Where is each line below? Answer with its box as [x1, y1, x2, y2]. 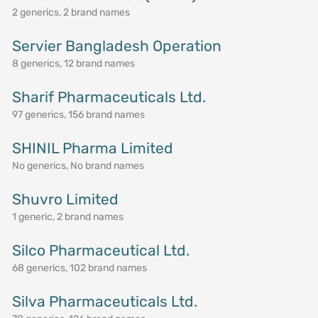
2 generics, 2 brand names [11, 6, 130, 18]
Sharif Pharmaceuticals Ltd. [11, 88, 206, 106]
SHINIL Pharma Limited [11, 139, 173, 157]
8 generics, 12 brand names [11, 57, 135, 70]
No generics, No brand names [11, 160, 144, 172]
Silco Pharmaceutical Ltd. [11, 241, 190, 259]
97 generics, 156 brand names [11, 109, 145, 121]
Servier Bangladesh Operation [11, 37, 221, 55]
